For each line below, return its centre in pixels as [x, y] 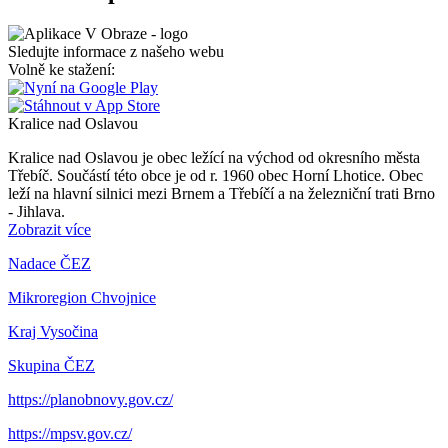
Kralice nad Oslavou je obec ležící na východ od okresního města [214, 158]
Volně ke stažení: [61, 70]
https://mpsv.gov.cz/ [70, 434]
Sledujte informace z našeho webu [116, 52]
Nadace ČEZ [49, 264]
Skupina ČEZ [51, 366]
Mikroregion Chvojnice [82, 298]
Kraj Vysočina [53, 332]
